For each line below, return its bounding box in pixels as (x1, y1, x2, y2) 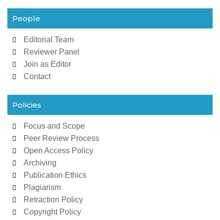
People (12, 14, 40, 23)
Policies (12, 100, 41, 110)
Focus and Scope (23, 122, 85, 130)
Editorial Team (23, 35, 74, 44)
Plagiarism (23, 183, 61, 192)
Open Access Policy (23, 146, 93, 155)
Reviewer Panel (23, 48, 80, 56)
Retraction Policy (23, 195, 83, 204)
